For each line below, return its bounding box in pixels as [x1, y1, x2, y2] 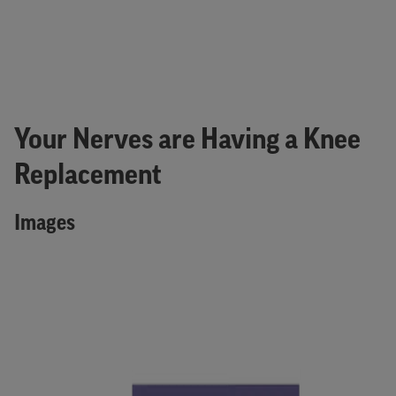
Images [14, 214, 75, 236]
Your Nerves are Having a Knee [14, 127, 361, 156]
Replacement [14, 163, 162, 191]
